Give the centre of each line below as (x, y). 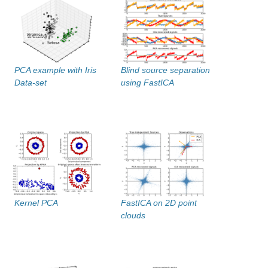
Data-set (31, 83)
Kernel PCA (36, 203)
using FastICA (147, 83)
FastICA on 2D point (159, 203)
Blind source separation (165, 70)
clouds (133, 216)
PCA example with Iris (55, 70)
